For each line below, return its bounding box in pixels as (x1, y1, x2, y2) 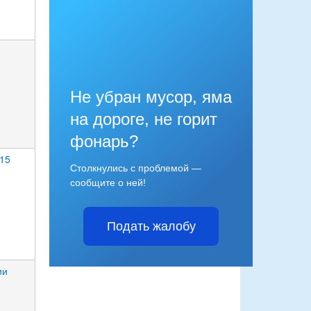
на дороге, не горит (70, 109, 217, 128)
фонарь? (70, 131, 138, 151)
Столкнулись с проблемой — (70, 162, 201, 174)
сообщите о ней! (70, 176, 146, 188)
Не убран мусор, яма (70, 87, 232, 106)
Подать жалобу (106, 219, 196, 233)
